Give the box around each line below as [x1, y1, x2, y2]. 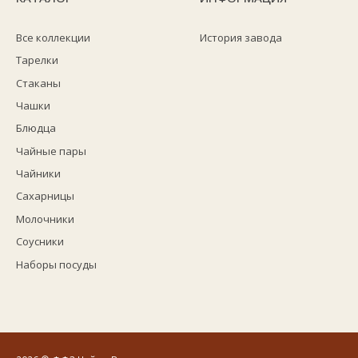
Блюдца [15, 121, 56, 136]
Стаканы [15, 75, 61, 90]
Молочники [15, 211, 74, 226]
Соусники [15, 234, 64, 249]
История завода [200, 30, 282, 45]
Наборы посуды [15, 257, 97, 272]
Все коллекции [15, 30, 90, 45]
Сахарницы [15, 189, 74, 204]
